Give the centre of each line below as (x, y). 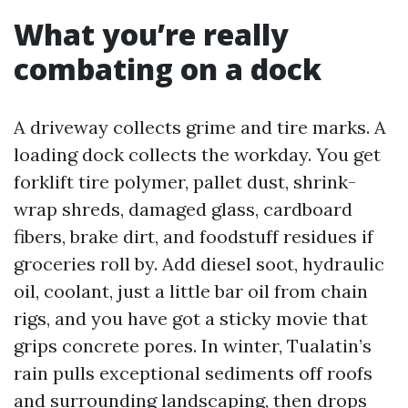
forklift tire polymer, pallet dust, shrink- (185, 182)
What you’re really (151, 34)
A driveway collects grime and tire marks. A (200, 127)
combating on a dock (168, 69)
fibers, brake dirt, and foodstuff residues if (194, 236)
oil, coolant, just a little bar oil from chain (191, 291)
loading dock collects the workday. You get (197, 154)
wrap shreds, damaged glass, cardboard (183, 209)
